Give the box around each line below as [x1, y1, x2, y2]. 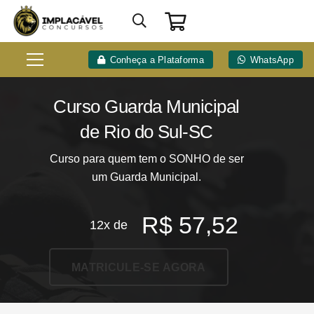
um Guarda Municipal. [92, 171, 201, 183]
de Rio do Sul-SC [80, 121, 213, 142]
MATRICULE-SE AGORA [71, 261, 206, 273]
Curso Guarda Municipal [53, 96, 240, 117]
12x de [90, 218, 128, 232]
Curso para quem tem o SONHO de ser [49, 153, 244, 165]
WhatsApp [250, 54, 294, 65]
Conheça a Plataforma [109, 54, 204, 65]
